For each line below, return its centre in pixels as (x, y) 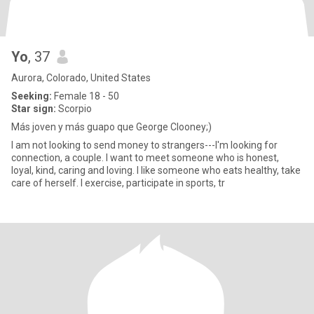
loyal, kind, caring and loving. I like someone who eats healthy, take (74, 170)
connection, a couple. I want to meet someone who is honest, (59, 158)
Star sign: (34, 109)
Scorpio (74, 109)
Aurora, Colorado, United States (81, 78)
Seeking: (32, 96)
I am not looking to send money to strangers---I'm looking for (144, 145)
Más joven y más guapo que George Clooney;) (111, 127)
